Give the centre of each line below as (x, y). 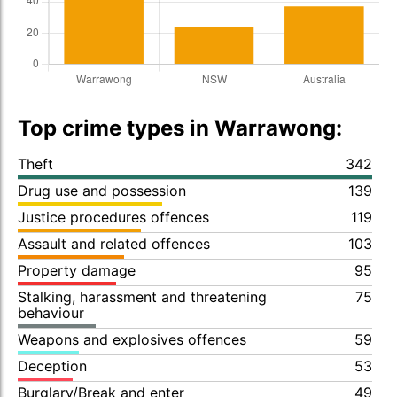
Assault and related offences (114, 244)
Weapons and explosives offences (132, 339)
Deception (52, 366)
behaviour (51, 313)
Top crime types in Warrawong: (180, 128)
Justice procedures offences (113, 217)
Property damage (77, 270)
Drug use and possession (102, 191)
